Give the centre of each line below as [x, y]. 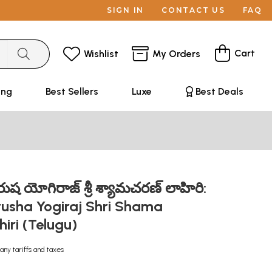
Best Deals [219, 91]
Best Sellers [72, 91]
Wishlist [101, 53]
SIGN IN [125, 10]
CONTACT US [193, 10]
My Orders [176, 53]
